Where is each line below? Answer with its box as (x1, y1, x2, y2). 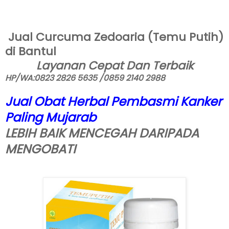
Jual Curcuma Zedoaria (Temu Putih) (5, 29, 223, 45)
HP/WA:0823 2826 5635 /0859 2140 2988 (5, 72, 165, 84)
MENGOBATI (5, 140, 76, 157)
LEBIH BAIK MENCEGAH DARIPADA (5, 124, 199, 142)
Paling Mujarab (5, 108, 96, 126)
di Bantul (5, 43, 56, 59)
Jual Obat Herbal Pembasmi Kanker (5, 93, 222, 110)
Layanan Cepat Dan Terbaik (36, 57, 193, 74)
